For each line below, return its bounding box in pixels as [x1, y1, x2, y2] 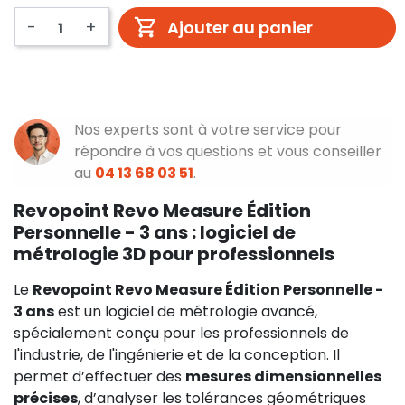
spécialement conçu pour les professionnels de [14, 322, 349, 344]
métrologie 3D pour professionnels [14, 240, 334, 267]
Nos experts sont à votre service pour [74, 118, 342, 140]
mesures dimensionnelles [185, 365, 381, 387]
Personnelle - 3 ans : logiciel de [14, 219, 296, 245]
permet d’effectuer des [14, 365, 185, 387]
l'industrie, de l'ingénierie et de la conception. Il [14, 344, 340, 365]
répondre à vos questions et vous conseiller [74, 140, 381, 162]
